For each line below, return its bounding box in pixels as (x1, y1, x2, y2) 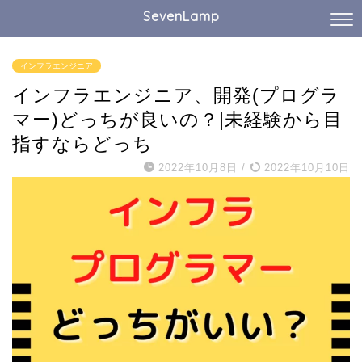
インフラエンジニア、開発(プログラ (12, 85, 340, 106)
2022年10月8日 (158, 162, 238, 174)
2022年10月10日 (260, 162, 350, 174)
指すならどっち (12, 133, 153, 154)
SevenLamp (142, 8, 220, 24)
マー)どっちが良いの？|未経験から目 (12, 109, 343, 130)
